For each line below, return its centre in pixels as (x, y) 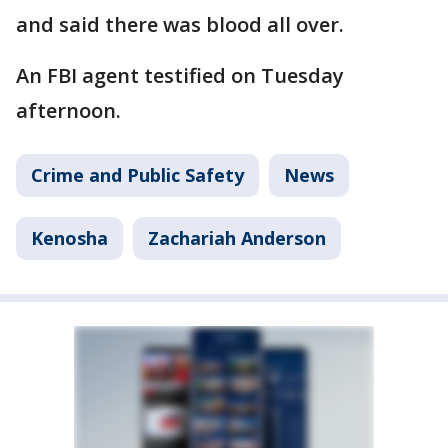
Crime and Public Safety (137, 174)
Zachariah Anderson (237, 237)
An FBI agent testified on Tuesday (180, 75)
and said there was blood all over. (180, 24)
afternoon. (68, 110)
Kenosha (69, 237)
